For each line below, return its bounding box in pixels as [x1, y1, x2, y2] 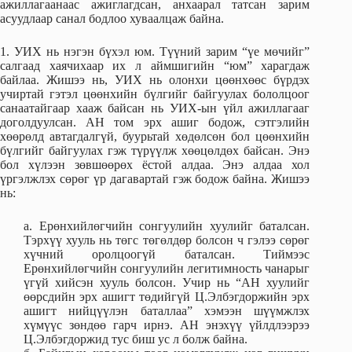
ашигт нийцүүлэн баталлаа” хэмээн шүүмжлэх [24, 304, 310, 318]
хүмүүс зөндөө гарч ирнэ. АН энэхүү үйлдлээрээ [24, 318, 310, 332]
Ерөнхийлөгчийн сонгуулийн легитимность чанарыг [24, 262, 310, 276]
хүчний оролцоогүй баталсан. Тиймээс [24, 247, 310, 262]
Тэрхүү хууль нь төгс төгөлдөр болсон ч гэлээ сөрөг [24, 233, 310, 247]
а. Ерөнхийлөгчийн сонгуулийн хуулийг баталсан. [24, 219, 310, 233]
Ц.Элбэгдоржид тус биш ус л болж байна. [24, 332, 247, 346]
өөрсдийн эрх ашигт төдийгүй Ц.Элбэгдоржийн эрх [24, 290, 310, 304]
